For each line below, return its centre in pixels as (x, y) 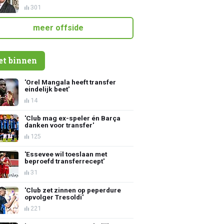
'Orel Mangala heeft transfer (70, 82)
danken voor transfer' (59, 125)
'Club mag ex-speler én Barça (73, 118)
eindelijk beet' (47, 89)
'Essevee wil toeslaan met (66, 154)
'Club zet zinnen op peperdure (73, 190)
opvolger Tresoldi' (54, 197)
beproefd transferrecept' (65, 161)
